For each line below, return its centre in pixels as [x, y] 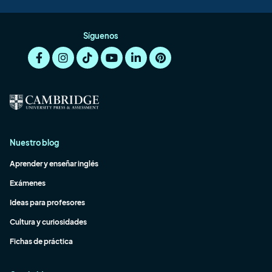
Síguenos [101, 36]
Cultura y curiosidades [48, 222]
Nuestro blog [34, 142]
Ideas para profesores [47, 202]
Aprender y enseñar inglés [54, 163]
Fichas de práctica [41, 241]
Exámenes [28, 183]
